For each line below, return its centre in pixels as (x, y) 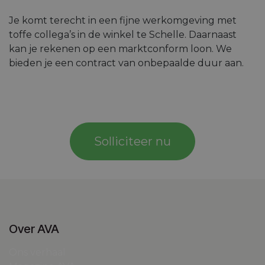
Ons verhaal (37, 253)
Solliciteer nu (132, 141)
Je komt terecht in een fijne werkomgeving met (123, 20)
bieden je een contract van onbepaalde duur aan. (129, 63)
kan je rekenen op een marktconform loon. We (120, 49)
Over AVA (34, 229)
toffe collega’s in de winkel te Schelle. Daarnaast (123, 34)
